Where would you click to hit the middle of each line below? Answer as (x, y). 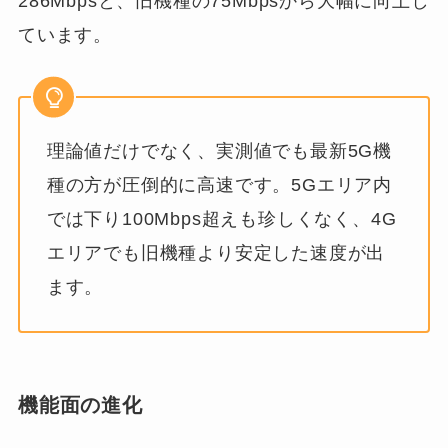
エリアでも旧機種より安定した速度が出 (216, 253)
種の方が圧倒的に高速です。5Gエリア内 (219, 185)
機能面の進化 (80, 405)
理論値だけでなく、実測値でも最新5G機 (219, 151)
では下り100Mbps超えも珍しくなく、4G (221, 219)
